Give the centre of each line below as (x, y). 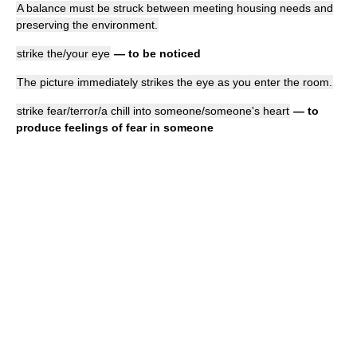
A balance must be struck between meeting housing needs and (175, 8)
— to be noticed (156, 53)
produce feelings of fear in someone (115, 127)
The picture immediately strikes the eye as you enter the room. (175, 82)
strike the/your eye (63, 53)
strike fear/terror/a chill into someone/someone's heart (153, 111)
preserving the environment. (87, 25)
